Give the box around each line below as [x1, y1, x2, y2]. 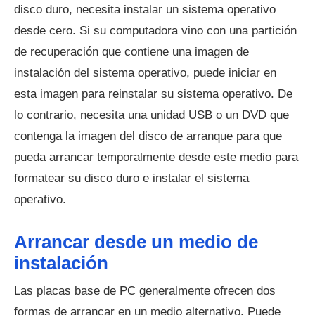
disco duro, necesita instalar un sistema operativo [14, 3, 276, 17]
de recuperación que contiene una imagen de [14, 45, 249, 59]
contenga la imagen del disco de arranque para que [14, 129, 282, 143]
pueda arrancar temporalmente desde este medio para [14, 150, 298, 165]
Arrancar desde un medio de [14, 232, 258, 252]
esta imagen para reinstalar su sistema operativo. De [14, 87, 292, 101]
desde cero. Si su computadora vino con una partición [14, 24, 297, 38]
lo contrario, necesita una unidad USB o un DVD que [14, 108, 289, 122]
